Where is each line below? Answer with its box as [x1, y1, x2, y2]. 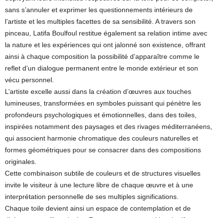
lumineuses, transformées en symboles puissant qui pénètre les [5, 99, 201, 107]
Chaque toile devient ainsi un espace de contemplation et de [5, 204, 191, 212]
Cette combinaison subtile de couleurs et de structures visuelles [5, 169, 200, 177]
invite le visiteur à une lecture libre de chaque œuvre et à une [5, 181, 193, 189]
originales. [5, 158, 36, 165]
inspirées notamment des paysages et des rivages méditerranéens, [5, 123, 212, 130]
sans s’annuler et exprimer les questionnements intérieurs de [5, 6, 193, 14]
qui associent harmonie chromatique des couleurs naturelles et [5, 134, 198, 142]
